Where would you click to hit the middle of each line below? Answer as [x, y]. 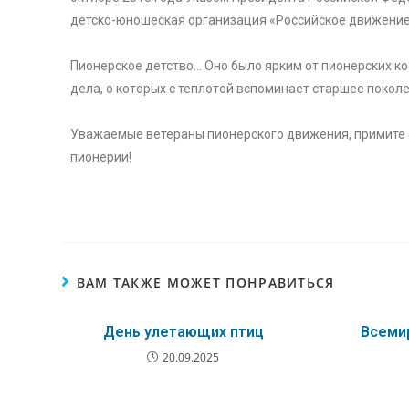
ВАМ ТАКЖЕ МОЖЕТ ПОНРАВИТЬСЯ [205, 283]
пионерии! [101, 157]
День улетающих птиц [183, 332]
